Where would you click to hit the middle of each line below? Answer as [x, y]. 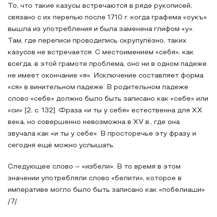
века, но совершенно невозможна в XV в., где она [94, 122]
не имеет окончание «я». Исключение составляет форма [106, 76]
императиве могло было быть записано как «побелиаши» [106, 190]
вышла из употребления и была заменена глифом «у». [101, 29]
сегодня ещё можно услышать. [61, 146]
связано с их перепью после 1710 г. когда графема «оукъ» [107, 18]
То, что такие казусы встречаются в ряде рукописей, [100, 6]
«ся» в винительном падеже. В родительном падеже [98, 87]
